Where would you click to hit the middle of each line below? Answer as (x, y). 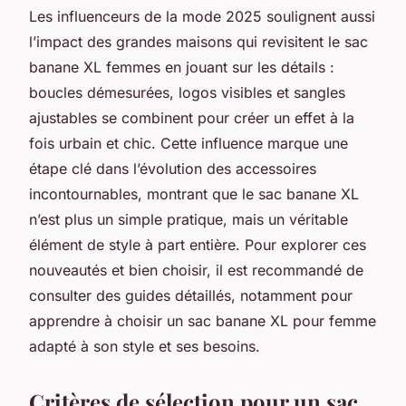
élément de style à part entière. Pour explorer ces (198, 244)
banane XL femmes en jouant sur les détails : (182, 67)
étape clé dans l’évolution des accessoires (173, 168)
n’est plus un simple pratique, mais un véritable (188, 219)
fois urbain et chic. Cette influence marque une (188, 143)
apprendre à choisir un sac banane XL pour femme (203, 320)
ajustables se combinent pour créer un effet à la (192, 117)
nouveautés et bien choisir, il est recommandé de (196, 270)
